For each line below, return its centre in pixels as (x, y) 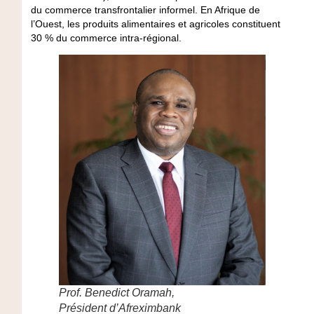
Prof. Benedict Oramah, (116, 293)
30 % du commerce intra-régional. (106, 37)
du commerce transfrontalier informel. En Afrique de (145, 9)
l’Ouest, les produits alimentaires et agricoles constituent (155, 23)
